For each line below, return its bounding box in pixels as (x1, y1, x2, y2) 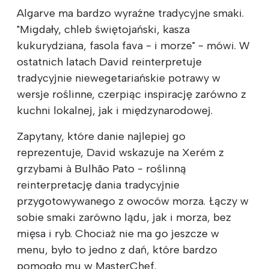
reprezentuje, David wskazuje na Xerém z (17, 146, 224, 160)
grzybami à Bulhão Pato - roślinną (17, 162, 186, 176)
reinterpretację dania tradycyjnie (17, 178, 180, 192)
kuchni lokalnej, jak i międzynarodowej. (17, 104, 213, 118)
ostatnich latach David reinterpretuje (17, 55, 202, 69)
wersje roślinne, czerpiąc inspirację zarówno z (17, 88, 246, 101)
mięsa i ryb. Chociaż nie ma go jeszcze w (17, 227, 219, 241)
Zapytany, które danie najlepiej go (17, 130, 186, 144)
